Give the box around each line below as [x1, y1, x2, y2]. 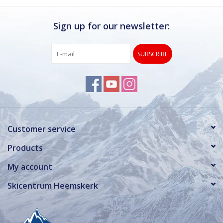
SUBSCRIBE [137, 49, 168, 58]
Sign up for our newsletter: [53, 19, 170, 32]
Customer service [7, 123, 76, 134]
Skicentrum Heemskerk [7, 180, 98, 191]
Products [7, 142, 43, 153]
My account [7, 161, 52, 172]
